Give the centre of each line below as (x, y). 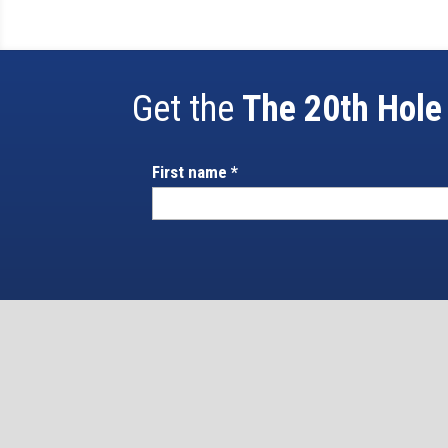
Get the (187, 108)
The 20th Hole (342, 108)
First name (191, 171)
